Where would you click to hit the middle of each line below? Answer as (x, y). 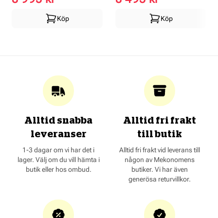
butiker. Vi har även (160, 170)
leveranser (58, 135)
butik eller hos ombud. (58, 170)
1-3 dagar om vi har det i (58, 150)
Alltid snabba (58, 121)
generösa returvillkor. (160, 179)
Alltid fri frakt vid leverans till (160, 150)
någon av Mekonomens (160, 160)
